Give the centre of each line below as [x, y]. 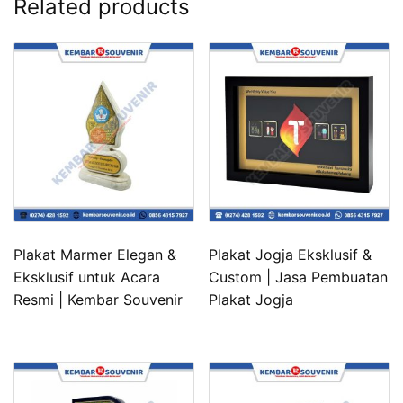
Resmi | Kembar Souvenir [98, 300]
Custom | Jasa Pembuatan [299, 278]
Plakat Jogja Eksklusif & [291, 255]
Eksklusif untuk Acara [87, 278]
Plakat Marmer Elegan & [95, 255]
